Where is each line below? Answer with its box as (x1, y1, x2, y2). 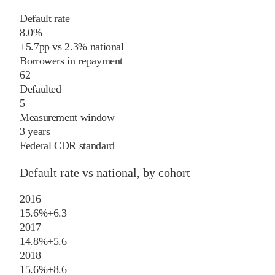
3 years (20, 125, 50, 138)
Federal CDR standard (20, 139, 115, 152)
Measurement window (20, 111, 115, 124)
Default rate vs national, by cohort (20, 166, 190, 180)
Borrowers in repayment (20, 55, 123, 68)
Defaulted (20, 83, 61, 96)
